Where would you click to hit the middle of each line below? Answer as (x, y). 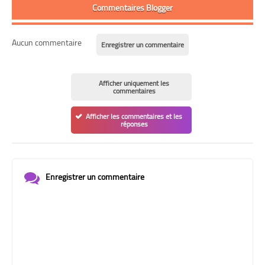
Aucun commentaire (47, 43)
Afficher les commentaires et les (134, 117)
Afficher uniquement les (134, 83)
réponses (134, 124)
